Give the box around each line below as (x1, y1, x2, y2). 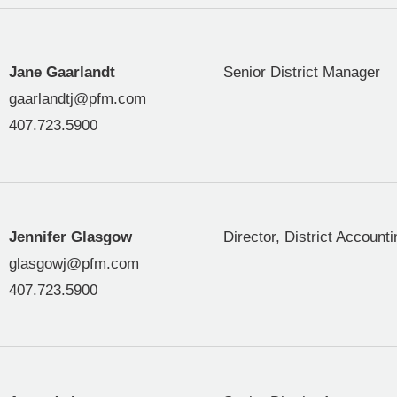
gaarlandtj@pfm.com (8, 90, 146, 108)
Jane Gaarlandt (8, 64, 115, 82)
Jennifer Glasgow (8, 229, 132, 246)
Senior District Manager (223, 64, 380, 82)
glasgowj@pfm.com (8, 255, 139, 273)
